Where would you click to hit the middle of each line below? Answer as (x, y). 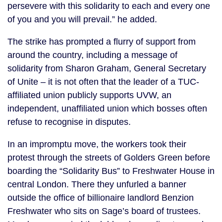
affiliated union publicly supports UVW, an (89, 95)
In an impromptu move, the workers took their (97, 144)
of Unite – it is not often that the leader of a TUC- (103, 82)
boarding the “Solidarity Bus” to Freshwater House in (111, 171)
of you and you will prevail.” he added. (82, 19)
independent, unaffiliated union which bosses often (107, 109)
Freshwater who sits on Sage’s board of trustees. (104, 211)
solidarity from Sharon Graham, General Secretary (107, 68)
